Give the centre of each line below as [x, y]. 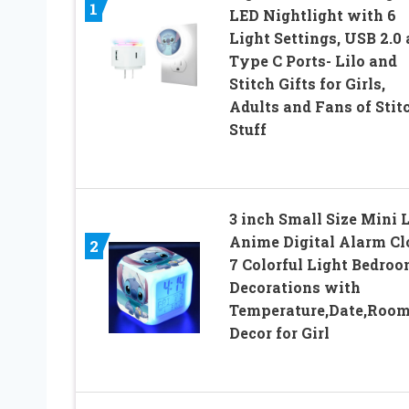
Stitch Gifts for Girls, [307, 84]
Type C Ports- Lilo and [313, 61]
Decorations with [294, 288]
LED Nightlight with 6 [312, 16]
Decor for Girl [279, 333]
